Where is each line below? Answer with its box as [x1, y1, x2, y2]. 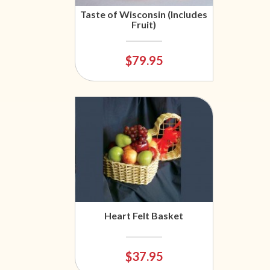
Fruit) [131, 19, 157, 31]
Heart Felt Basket [104, 210, 184, 222]
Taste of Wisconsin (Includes [80, 8, 208, 20]
